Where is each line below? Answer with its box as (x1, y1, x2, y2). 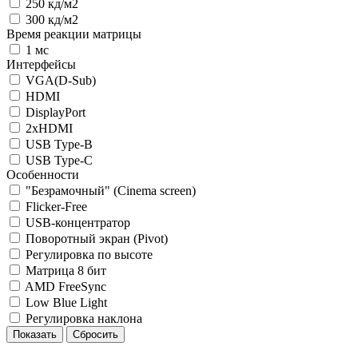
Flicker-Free (26, 200, 87, 213)
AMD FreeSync (25, 280, 106, 293)
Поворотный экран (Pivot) (26, 232, 168, 245)
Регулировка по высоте (26, 248, 153, 261)
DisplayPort (26, 105, 86, 119)
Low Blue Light (26, 296, 107, 309)
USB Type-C (26, 153, 93, 167)
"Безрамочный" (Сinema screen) (26, 184, 196, 197)
